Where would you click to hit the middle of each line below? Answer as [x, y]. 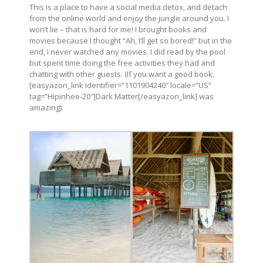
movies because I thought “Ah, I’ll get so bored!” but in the [131, 40]
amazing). [46, 107]
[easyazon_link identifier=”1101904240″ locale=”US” [120, 85]
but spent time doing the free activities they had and [122, 63]
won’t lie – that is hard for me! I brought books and [118, 29]
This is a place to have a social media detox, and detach [128, 7]
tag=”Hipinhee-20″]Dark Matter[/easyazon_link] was [122, 96]
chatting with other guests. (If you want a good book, [122, 74]
